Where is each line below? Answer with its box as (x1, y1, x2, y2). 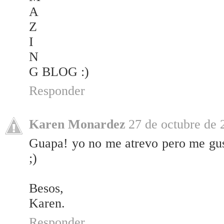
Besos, (29, 181, 63, 196)
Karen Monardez (29, 117, 125, 132)
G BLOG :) (29, 64, 89, 79)
